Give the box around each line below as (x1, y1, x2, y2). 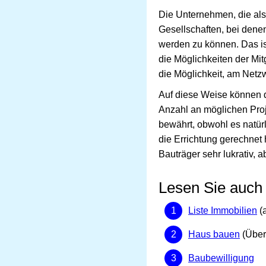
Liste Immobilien (188, 205, 257, 216)
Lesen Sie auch (159, 179, 262, 196)
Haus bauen (188, 229, 240, 239)
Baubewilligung (188, 253, 254, 263)
